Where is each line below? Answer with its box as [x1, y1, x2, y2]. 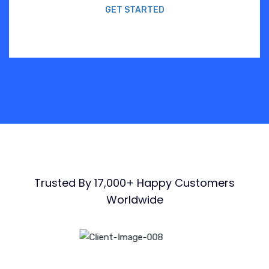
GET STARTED [104, 5, 165, 16]
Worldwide [106, 192, 163, 208]
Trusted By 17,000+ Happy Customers [34, 175, 235, 191]
